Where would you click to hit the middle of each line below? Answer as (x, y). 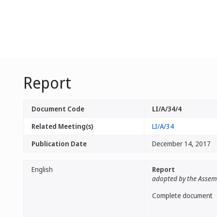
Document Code (58, 109)
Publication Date (59, 144)
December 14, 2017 (181, 144)
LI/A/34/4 (167, 109)
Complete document (182, 195)
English (42, 169)
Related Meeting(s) (62, 126)
